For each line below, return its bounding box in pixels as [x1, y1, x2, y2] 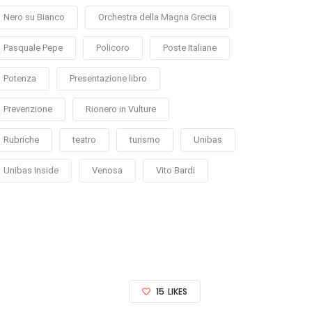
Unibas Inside [3, 164, 58, 175]
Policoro [96, 42, 130, 53]
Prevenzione [3, 103, 52, 114]
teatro [72, 134, 96, 145]
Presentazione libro [70, 72, 147, 84]
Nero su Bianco [3, 11, 65, 22]
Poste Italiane [163, 42, 217, 53]
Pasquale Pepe [3, 42, 63, 53]
